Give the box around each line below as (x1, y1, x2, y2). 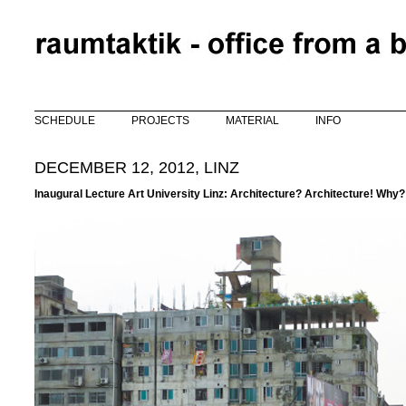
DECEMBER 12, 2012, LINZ (34, 159, 239, 177)
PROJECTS (131, 114, 189, 128)
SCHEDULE (34, 114, 95, 128)
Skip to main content (34, 16, 134, 29)
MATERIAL (226, 114, 279, 128)
